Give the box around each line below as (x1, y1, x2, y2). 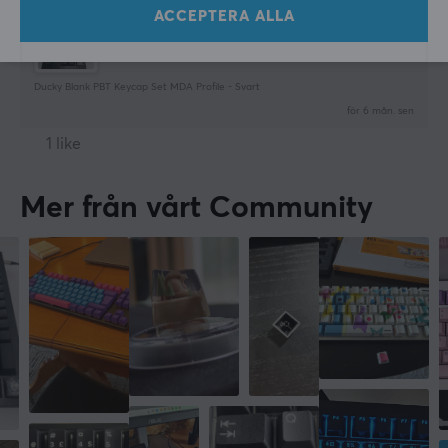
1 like (46, 136, 81, 153)
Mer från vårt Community (20, 194, 373, 225)
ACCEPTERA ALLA (153, 8, 295, 24)
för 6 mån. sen (347, 106, 414, 117)
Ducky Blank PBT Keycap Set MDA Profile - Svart (34, 82, 260, 93)
